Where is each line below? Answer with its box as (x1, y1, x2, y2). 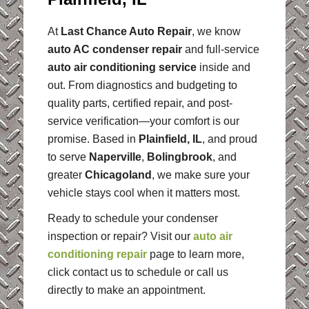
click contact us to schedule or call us (47, 266, 228, 279)
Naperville (88, 150, 141, 163)
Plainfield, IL (138, 132, 202, 145)
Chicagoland (84, 168, 152, 181)
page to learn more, (146, 248, 244, 261)
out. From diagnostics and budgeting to (47, 79, 237, 91)
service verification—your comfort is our (47, 114, 239, 127)
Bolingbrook (146, 150, 212, 163)
